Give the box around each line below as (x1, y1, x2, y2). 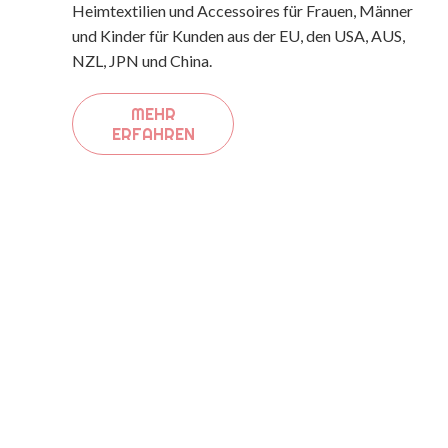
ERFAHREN (111, 123, 195, 144)
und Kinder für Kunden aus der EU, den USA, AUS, (72, 25, 405, 45)
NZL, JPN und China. (72, 50, 212, 70)
